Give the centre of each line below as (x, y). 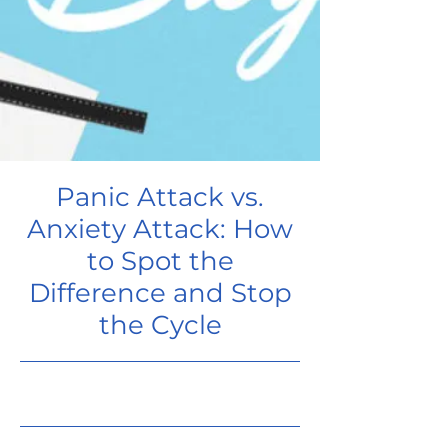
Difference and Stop (160, 293)
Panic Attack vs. (160, 197)
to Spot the (160, 261)
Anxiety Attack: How (160, 229)
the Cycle (160, 325)
